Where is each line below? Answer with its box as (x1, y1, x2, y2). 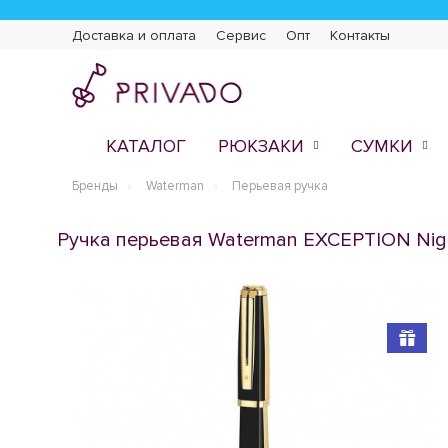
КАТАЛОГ (106, 135, 186, 157)
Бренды (72, 178, 118, 194)
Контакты (330, 27, 390, 44)
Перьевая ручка (232, 178, 328, 194)
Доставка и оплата (72, 27, 196, 44)
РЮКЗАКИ (218, 135, 304, 157)
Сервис (216, 27, 266, 44)
